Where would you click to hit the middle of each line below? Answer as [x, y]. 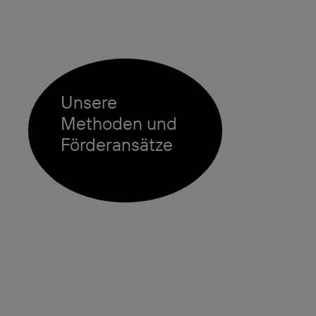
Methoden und [119, 123]
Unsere [89, 102]
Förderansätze [117, 144]
